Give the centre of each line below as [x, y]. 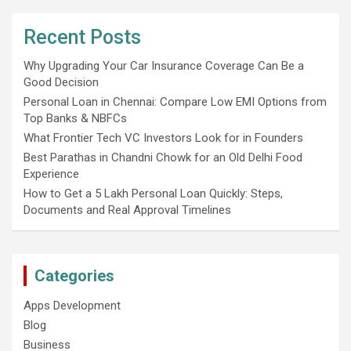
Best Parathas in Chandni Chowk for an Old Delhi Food [163, 157]
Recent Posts [82, 37]
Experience [51, 174]
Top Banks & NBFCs [75, 118]
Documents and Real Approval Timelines [127, 210]
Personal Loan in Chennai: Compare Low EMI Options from [175, 101]
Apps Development [72, 305]
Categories [74, 275]
